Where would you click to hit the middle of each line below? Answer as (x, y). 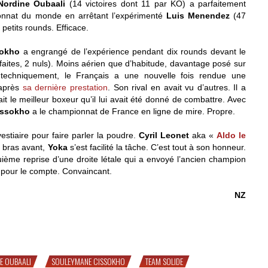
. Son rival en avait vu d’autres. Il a (177, 87)
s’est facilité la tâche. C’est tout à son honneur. (157, 147)
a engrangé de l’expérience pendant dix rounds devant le (133, 51)
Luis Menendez (198, 15)
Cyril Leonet (164, 135)
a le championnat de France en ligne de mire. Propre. (133, 111)
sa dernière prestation (65, 87)
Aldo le (231, 135)
